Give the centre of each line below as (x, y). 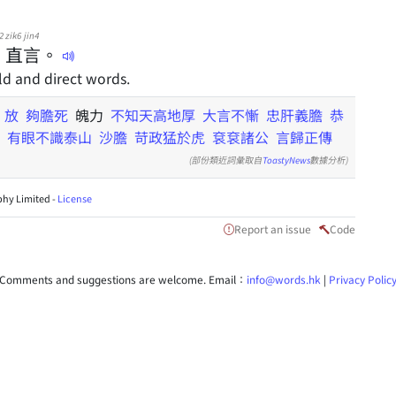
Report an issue (273, 228)
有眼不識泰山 (49, 137)
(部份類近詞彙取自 (226, 160)
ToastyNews (286, 160)
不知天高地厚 (153, 115)
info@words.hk (284, 279)
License (75, 198)
